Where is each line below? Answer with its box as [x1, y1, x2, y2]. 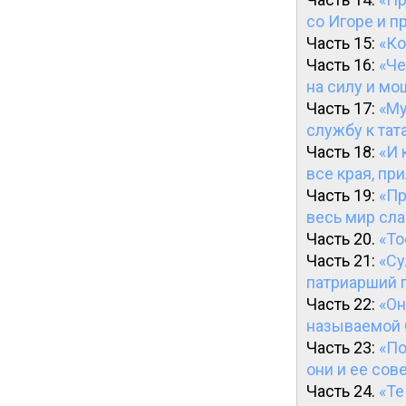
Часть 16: [306, 55, 379, 74]
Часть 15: [306, 34, 379, 53]
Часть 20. [306, 229, 379, 248]
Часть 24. [306, 382, 379, 401]
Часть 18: [306, 142, 379, 161]
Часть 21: [306, 251, 379, 270]
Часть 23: [306, 338, 379, 357]
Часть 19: [306, 186, 379, 205]
